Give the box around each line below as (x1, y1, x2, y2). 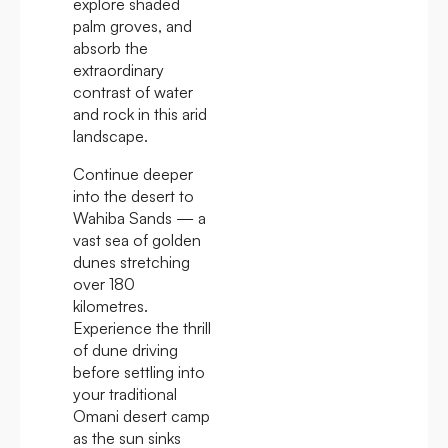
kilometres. (73, 295, 148, 316)
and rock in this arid (73, 103, 207, 124)
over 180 (73, 273, 135, 294)
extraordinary (73, 59, 164, 80)
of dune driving (73, 339, 178, 360)
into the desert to (73, 185, 194, 206)
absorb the (73, 37, 148, 58)
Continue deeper (73, 163, 193, 184)
